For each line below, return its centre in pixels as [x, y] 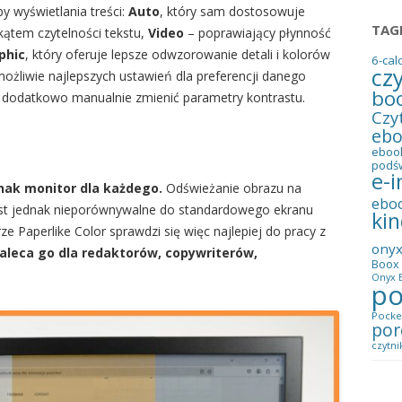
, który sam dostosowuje [232, 12]
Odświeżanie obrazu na [232, 188]
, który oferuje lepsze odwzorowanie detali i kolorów [178, 55]
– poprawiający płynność [258, 33]
